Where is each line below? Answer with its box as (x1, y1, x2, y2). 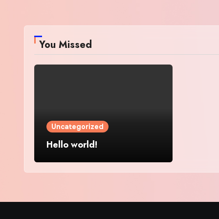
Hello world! (46, 138, 97, 151)
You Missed (39, 38, 92, 52)
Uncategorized (51, 122, 104, 131)
